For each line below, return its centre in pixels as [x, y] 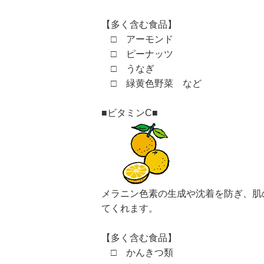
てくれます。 [130, 208]
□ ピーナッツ [137, 54]
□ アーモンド [137, 39]
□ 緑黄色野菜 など [151, 83]
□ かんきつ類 [137, 253]
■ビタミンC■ [130, 113]
